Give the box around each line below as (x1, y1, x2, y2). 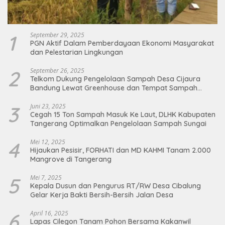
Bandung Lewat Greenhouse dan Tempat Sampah (30, 83, 197, 93)
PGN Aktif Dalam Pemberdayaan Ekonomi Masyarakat (30, 39, 214, 48)
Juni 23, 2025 (30, 102, 66, 111)
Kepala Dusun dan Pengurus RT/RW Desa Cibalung (30, 181, 201, 191)
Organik (30, 92, 57, 102)
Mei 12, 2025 (30, 138, 65, 147)
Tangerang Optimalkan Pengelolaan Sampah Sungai (30, 119, 206, 129)
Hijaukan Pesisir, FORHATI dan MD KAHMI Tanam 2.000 (30, 146, 211, 155)
